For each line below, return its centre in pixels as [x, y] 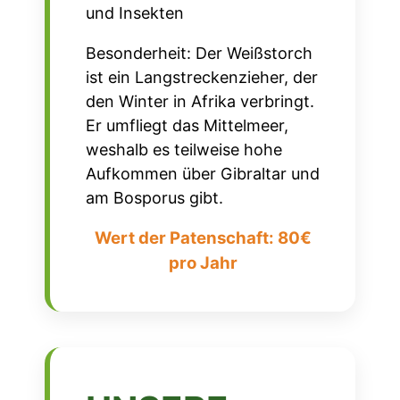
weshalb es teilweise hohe [184, 150]
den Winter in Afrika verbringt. [200, 102]
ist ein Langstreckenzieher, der [202, 78]
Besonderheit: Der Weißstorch [199, 54]
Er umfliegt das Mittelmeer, [187, 126]
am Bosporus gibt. [154, 198]
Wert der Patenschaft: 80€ [203, 238]
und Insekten [135, 13]
